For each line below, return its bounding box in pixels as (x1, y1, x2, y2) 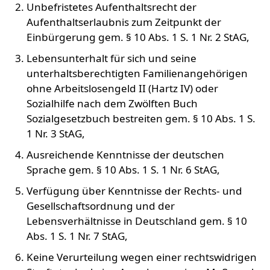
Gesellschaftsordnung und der (27, 199, 175, 213)
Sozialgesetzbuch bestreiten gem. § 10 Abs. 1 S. (27, 111, 256, 125)
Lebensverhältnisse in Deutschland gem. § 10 (27, 214, 247, 228)
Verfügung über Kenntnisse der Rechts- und (27, 184, 242, 198)
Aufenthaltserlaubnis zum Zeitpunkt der (27, 15, 221, 29)
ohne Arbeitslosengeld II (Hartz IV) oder (27, 81, 218, 95)
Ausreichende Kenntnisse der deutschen (27, 148, 224, 162)
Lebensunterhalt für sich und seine (27, 51, 196, 65)
